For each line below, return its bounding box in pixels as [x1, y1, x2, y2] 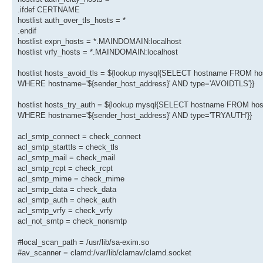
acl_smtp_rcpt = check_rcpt [18, 164, 113, 173]
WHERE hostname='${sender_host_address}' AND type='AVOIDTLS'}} [18, 79, 254, 89]
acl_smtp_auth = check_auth [18, 195, 116, 205]
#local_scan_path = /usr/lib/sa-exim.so [18, 238, 149, 247]
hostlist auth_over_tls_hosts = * [18, 16, 126, 25]
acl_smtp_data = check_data [18, 185, 116, 194]
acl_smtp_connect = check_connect [18, 132, 141, 141]
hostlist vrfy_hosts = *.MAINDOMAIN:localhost [18, 48, 178, 57]
